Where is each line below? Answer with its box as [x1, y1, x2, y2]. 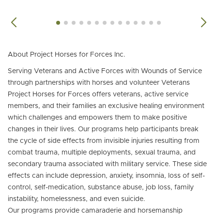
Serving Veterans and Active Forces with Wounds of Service [8, 67, 202, 75]
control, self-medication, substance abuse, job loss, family [8, 184, 194, 191]
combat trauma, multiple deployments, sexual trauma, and [8, 149, 196, 156]
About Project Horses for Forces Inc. [8, 51, 125, 58]
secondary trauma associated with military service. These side [8, 160, 207, 168]
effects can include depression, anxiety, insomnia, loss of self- [8, 172, 205, 179]
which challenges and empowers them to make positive [8, 114, 187, 121]
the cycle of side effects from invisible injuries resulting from [8, 137, 200, 144]
